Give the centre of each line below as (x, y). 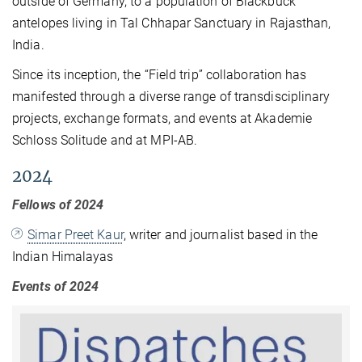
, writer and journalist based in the (221, 234)
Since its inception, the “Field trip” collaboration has (160, 74)
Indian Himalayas (63, 256)
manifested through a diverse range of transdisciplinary (171, 96)
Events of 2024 (56, 286)
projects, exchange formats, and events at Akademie (162, 118)
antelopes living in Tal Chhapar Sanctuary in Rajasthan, (172, 23)
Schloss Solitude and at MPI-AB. (105, 140)
